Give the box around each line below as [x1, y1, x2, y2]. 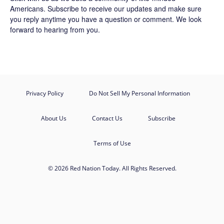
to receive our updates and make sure [79, 3, 201, 13]
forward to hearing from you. [10, 24, 100, 34]
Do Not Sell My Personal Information [89, 89, 190, 97]
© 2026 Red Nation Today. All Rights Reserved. [47, 164, 176, 172]
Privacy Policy [26, 89, 63, 97]
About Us [40, 114, 66, 122]
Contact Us [91, 114, 122, 122]
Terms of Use [93, 139, 131, 147]
